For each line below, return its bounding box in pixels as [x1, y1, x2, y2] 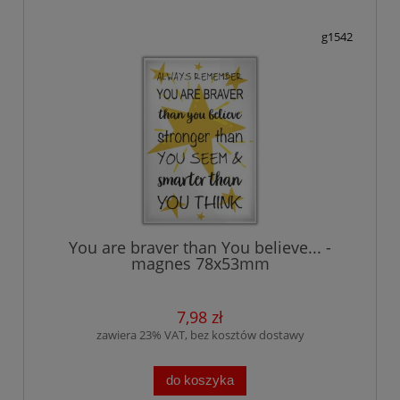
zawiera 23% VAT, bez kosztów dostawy [96, 327, 304, 344]
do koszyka [166, 372, 234, 388]
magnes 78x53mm [130, 253, 270, 275]
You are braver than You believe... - [69, 237, 331, 259]
